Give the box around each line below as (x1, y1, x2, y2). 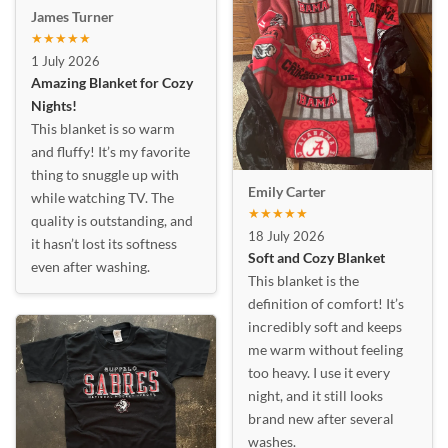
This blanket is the (247, 272, 359, 290)
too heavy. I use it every (247, 364, 390, 382)
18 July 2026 (247, 228, 325, 245)
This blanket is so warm (31, 119, 175, 137)
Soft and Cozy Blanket (247, 249, 385, 267)
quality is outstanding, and (31, 211, 193, 229)
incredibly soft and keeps (247, 318, 402, 336)
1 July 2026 (31, 52, 100, 69)
